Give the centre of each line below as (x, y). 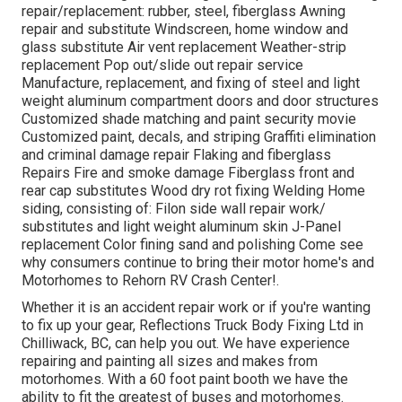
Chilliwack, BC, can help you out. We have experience (186, 344)
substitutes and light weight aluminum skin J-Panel (181, 227)
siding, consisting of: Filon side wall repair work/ (174, 209)
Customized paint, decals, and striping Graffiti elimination (199, 137)
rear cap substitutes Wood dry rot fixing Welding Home (193, 191)
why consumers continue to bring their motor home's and (198, 263)
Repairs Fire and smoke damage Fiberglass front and (188, 173)
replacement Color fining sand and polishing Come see (192, 245)
